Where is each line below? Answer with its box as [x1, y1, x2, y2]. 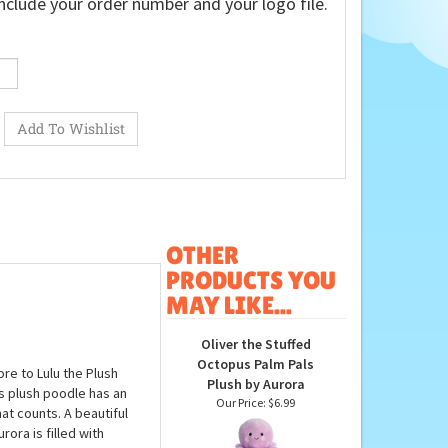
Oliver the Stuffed [200, 405, 311, 424]
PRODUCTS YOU [165, 336, 336, 366]
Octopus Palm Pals [197, 425, 314, 444]
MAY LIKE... [165, 361, 292, 391]
